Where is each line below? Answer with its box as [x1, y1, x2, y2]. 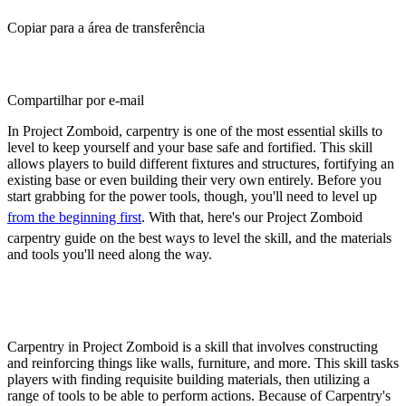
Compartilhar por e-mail [7, 92, 144, 108]
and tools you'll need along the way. [7, 246, 212, 262]
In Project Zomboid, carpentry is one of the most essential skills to [7, 123, 382, 139]
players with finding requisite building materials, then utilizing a [7, 372, 370, 387]
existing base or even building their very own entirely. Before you [7, 172, 382, 188]
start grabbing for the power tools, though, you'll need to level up [7, 188, 377, 204]
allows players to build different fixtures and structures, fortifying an [7, 156, 394, 171]
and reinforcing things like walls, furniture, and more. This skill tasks [7, 355, 399, 371]
